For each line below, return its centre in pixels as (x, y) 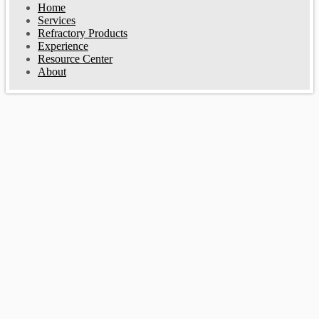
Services (57, 20)
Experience (63, 46)
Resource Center (75, 58)
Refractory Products (83, 33)
